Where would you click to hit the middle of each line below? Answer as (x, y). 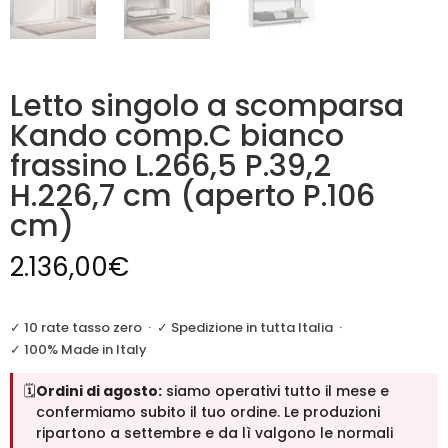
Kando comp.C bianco (177, 135)
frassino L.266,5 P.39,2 (170, 165)
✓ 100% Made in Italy (78, 349)
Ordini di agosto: (99, 391)
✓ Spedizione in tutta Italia (245, 327)
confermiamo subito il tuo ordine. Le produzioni (208, 412)
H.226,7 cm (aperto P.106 (192, 195)
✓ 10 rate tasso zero (76, 327)
